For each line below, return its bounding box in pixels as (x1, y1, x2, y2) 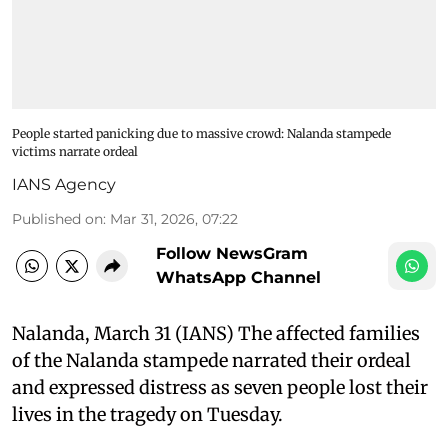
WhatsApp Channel (156, 267, 321, 287)
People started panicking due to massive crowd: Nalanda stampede (12, 125, 391, 141)
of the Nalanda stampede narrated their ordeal (12, 348, 411, 372)
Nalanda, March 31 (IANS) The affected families (12, 321, 420, 345)
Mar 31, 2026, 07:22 (110, 209, 238, 228)
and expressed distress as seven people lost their (12, 375, 428, 399)
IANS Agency (12, 174, 116, 194)
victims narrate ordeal (12, 143, 138, 159)
